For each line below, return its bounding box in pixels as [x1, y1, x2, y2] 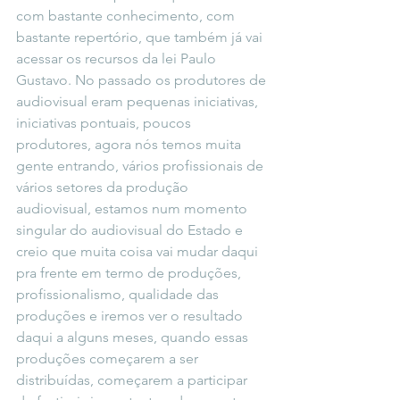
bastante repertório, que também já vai [16, 29, 266, 46]
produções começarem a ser [16, 350, 202, 368]
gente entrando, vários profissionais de [16, 157, 267, 175]
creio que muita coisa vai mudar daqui [16, 243, 262, 261]
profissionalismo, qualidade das [16, 286, 222, 304]
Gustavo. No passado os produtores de [16, 71, 270, 89]
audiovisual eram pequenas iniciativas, [16, 93, 262, 111]
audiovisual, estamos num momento [16, 200, 251, 218]
